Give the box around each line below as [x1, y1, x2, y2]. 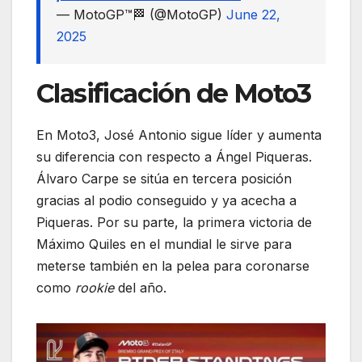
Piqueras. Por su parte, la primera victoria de [36, 214, 312, 230]
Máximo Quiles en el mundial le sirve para [36, 236, 292, 252]
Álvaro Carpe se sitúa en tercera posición [36, 170, 292, 187]
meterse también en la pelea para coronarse [36, 258, 309, 274]
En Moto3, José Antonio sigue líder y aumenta [36, 127, 322, 143]
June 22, [226, 6, 280, 23]
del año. [114, 280, 166, 296]
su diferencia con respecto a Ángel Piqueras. [36, 149, 312, 165]
